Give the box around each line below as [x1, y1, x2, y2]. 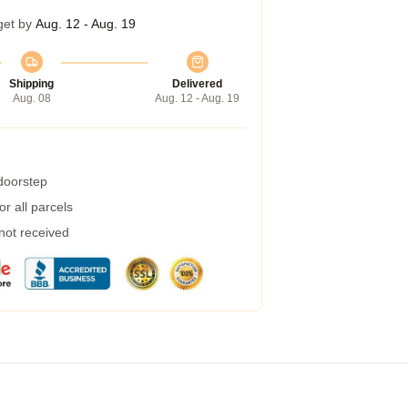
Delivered [172, 77, 222, 90]
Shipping [9, 77, 54, 90]
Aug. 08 [12, 92, 51, 105]
